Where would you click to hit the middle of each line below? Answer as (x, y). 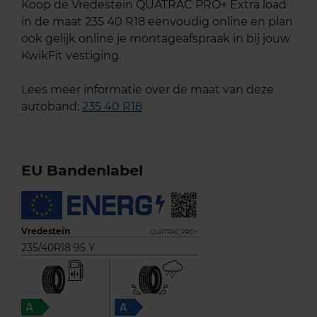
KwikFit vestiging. (71, 55)
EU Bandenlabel (82, 170)
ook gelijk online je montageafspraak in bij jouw (156, 38)
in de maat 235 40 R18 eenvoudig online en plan (157, 21)
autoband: (52, 106)
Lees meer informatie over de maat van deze (148, 89)
